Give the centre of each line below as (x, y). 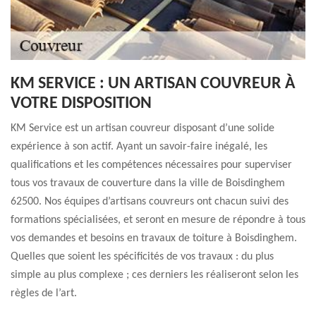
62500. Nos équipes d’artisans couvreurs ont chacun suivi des (150, 202)
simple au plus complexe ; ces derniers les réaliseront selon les (154, 275)
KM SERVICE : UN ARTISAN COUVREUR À (153, 84)
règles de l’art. (44, 293)
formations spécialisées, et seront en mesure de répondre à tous (158, 220)
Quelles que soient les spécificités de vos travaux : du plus (142, 257)
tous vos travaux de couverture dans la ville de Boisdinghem (148, 183)
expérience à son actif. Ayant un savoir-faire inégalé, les (139, 147)
